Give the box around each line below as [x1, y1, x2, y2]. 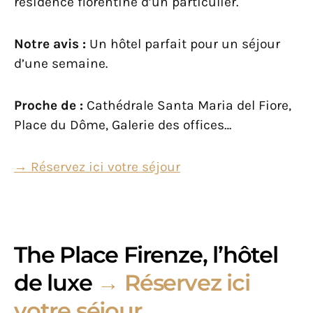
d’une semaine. [14, 55, 108, 72]
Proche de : [14, 97, 83, 114]
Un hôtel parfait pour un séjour [89, 36, 280, 52]
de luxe [14, 269, 98, 297]
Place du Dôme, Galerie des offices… [14, 117, 231, 133]
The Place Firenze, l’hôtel [14, 241, 278, 269]
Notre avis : [14, 36, 89, 52]
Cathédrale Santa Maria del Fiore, [83, 97, 291, 114]
